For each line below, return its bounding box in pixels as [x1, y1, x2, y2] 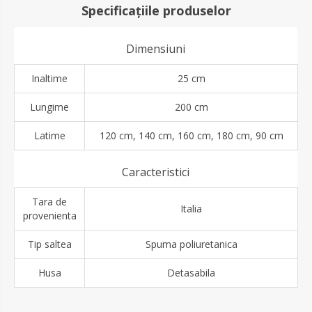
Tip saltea [27, 237, 72, 251]
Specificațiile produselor [81, 2, 231, 19]
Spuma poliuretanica [145, 237, 237, 251]
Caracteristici [122, 164, 189, 180]
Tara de [32, 195, 67, 209]
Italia [180, 202, 202, 216]
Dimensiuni [126, 41, 185, 57]
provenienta [22, 209, 77, 223]
